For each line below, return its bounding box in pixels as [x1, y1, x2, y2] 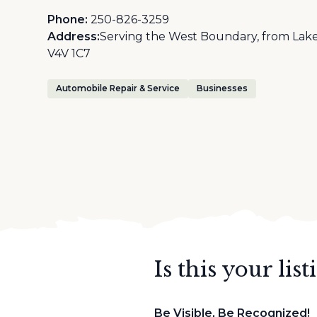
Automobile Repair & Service [56, 83, 180, 93]
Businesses [197, 83, 248, 93]
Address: [47, 30, 100, 43]
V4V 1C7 [47, 47, 91, 60]
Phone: [47, 13, 88, 26]
